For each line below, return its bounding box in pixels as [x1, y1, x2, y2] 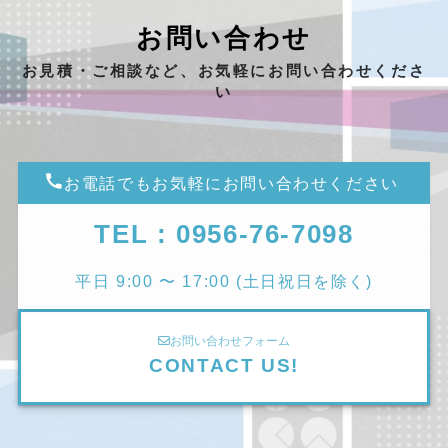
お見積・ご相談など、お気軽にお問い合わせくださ [21, 62, 427, 80]
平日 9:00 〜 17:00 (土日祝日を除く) [75, 271, 373, 290]
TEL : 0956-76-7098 [94, 219, 354, 248]
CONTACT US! [149, 354, 299, 377]
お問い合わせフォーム [170, 334, 290, 349]
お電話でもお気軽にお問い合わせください [64, 173, 399, 192]
